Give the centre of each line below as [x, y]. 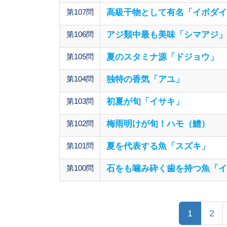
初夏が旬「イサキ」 [145, 102]
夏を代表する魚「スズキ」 [158, 146]
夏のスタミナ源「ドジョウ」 [162, 57]
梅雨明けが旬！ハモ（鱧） [158, 124]
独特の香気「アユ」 [145, 80]
